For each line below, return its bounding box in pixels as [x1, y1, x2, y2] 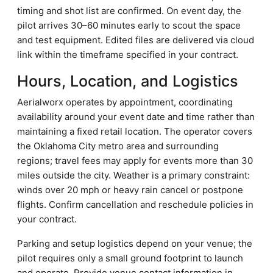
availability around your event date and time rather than [17, 111, 255, 122]
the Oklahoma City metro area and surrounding [17, 140, 219, 152]
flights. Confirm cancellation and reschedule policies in [17, 199, 253, 210]
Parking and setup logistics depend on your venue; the [17, 238, 252, 249]
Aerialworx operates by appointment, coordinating [17, 96, 233, 108]
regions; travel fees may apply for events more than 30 [17, 155, 253, 166]
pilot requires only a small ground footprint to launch [17, 252, 243, 264]
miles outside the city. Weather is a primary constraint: [17, 169, 250, 181]
